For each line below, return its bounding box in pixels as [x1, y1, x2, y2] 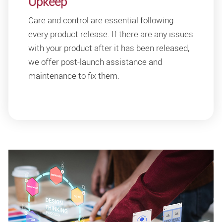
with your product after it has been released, [28, 42, 189, 54]
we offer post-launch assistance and [28, 56, 162, 68]
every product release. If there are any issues [28, 28, 193, 40]
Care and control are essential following [28, 14, 173, 26]
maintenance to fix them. [28, 70, 119, 82]
